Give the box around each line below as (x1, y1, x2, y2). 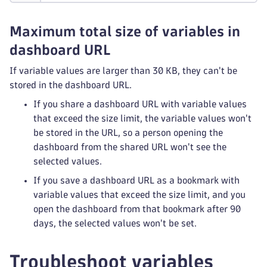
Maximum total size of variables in (10, 24, 240, 38)
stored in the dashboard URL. (10, 80, 132, 89)
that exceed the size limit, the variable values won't (33, 114, 252, 123)
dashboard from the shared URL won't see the (33, 142, 226, 151)
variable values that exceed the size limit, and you (33, 190, 246, 199)
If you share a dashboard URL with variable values (33, 100, 247, 108)
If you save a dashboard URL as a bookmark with (33, 176, 240, 185)
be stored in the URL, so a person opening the (33, 128, 223, 137)
